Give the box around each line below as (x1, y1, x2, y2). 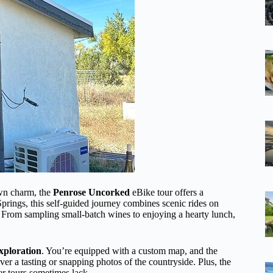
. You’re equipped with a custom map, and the (41, 245, 218, 256)
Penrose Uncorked (53, 186, 130, 197)
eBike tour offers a (130, 186, 204, 197)
